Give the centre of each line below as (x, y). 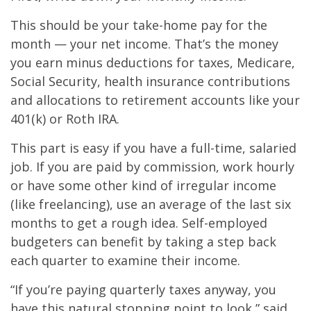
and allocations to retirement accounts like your (155, 100)
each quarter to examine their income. (125, 261)
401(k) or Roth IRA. (65, 119)
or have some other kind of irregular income (143, 186)
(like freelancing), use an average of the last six (151, 204)
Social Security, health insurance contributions (150, 82)
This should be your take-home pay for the (139, 25)
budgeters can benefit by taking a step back (143, 242)
